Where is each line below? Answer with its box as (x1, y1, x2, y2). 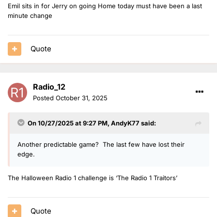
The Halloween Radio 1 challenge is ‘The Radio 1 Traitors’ (8, 173, 177, 182)
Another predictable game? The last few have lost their (17, 140, 185, 148)
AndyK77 (111, 119, 139, 127)
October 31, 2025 (56, 93, 108, 102)
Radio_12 (33, 81, 65, 92)
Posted (33, 93, 56, 102)
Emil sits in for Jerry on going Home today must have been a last (8, 1, 202, 10)
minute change (8, 11, 52, 19)
